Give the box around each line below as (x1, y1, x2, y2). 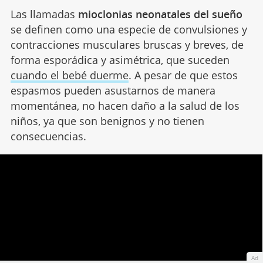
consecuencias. (10, 129, 86, 143)
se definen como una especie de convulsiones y (10, 22, 247, 36)
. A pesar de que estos (128, 68, 238, 82)
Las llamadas (10, 6, 78, 21)
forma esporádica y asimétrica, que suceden (10, 52, 230, 67)
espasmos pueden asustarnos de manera (10, 83, 215, 97)
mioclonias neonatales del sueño (77, 6, 242, 21)
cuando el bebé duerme (10, 68, 129, 82)
